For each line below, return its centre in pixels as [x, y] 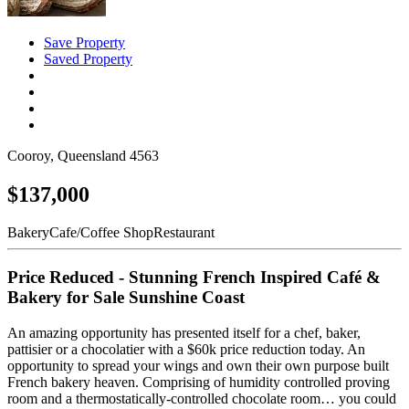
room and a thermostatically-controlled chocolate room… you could [202, 398]
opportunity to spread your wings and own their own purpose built [198, 365]
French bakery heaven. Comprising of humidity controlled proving [199, 382]
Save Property [84, 42]
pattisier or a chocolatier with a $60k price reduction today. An [186, 349]
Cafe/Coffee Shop [101, 233]
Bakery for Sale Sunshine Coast [126, 298]
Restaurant [184, 233]
